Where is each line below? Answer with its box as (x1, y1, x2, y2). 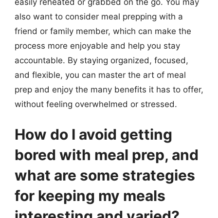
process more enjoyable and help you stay (15, 41, 180, 51)
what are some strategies (15, 166, 195, 184)
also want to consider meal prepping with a (15, 12, 183, 21)
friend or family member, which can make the (15, 26, 191, 36)
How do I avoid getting (15, 125, 172, 143)
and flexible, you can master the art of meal (15, 70, 186, 80)
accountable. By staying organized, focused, (15, 55, 188, 65)
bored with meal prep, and (15, 145, 199, 163)
